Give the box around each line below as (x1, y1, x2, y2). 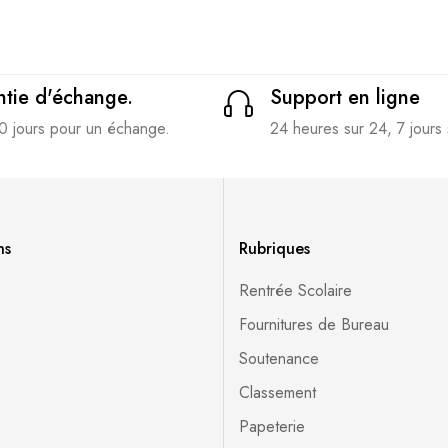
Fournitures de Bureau (239, 313, 389, 336)
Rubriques (239, 237, 310, 260)
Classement (239, 381, 316, 404)
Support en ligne (270, 83, 420, 112)
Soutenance (239, 347, 319, 370)
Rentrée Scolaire (239, 279, 352, 302)
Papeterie (239, 415, 305, 438)
